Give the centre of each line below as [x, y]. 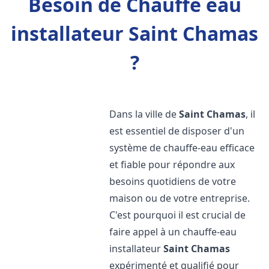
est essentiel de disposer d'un [177, 131]
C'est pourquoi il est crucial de [178, 215]
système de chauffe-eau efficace [182, 148]
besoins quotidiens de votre [173, 181]
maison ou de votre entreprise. [180, 198]
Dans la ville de [144, 114]
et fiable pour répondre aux [172, 165]
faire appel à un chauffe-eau [173, 232]
